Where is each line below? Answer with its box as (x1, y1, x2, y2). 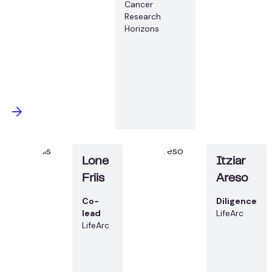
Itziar (216, 156, 245, 167)
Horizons (124, 22, 160, 34)
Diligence (216, 195, 257, 206)
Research (124, 10, 161, 22)
